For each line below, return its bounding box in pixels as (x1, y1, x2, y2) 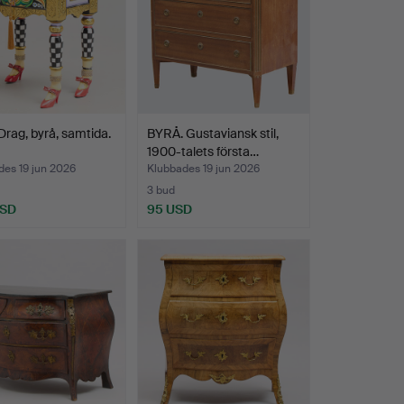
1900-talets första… (146, 143, 259, 161)
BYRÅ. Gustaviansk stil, (146, 125, 279, 142)
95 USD (146, 201, 192, 218)
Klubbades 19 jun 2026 (146, 161, 260, 177)
